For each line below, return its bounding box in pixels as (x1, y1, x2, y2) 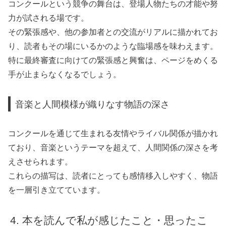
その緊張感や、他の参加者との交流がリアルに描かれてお (8, 28, 218, 37)
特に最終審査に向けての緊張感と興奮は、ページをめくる (8, 56, 218, 65)
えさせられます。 (8, 157, 73, 166)
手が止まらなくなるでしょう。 (8, 70, 121, 79)
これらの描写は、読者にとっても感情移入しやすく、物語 (8, 171, 218, 180)
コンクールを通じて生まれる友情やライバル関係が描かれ (8, 129, 218, 138)
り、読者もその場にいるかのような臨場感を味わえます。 (8, 42, 218, 51)
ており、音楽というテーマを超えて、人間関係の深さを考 (8, 143, 218, 152)
